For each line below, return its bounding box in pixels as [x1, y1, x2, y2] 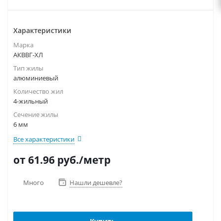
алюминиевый [13, 74, 58, 82]
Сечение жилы [13, 110, 58, 119]
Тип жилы [13, 64, 43, 73]
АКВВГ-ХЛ [13, 50, 43, 59]
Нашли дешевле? [70, 178, 122, 187]
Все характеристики [13, 135, 74, 144]
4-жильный [13, 97, 48, 106]
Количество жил [13, 87, 63, 96]
